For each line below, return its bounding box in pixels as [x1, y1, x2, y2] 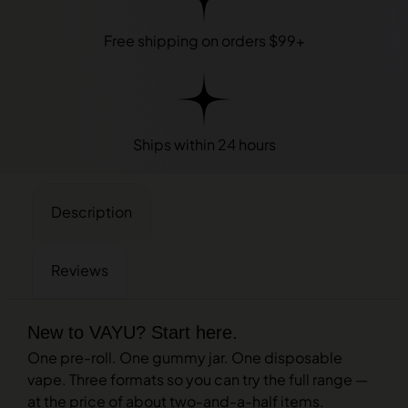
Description [51, 202, 132, 221]
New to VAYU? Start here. [27, 322, 238, 342]
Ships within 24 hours [132, 135, 276, 154]
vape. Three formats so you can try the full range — [27, 370, 368, 389]
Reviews [51, 260, 108, 280]
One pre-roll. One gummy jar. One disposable [27, 348, 342, 367]
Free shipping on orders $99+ [103, 31, 305, 50]
